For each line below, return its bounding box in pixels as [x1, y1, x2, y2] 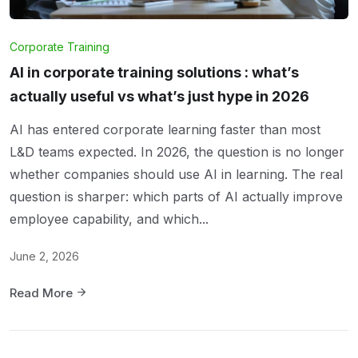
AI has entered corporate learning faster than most [10, 121, 320, 137]
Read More [10, 284, 76, 300]
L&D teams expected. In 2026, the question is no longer [10, 143, 344, 160]
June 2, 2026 [10, 249, 79, 263]
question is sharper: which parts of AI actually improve [10, 188, 343, 205]
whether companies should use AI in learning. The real [10, 165, 343, 182]
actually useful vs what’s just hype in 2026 [10, 87, 309, 105]
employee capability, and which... [10, 210, 209, 227]
